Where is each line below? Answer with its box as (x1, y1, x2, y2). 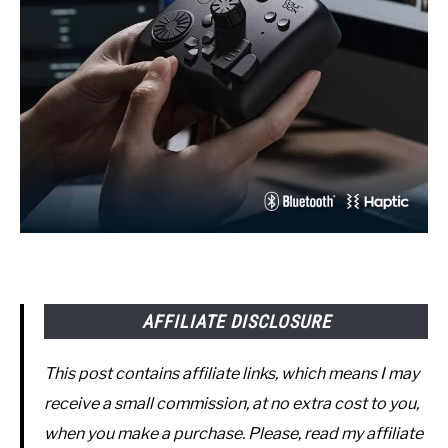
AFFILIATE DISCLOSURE (141, 311, 331, 333)
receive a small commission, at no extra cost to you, (44, 394, 419, 414)
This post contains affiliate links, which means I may (44, 364, 419, 384)
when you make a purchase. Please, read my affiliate (44, 424, 423, 444)
